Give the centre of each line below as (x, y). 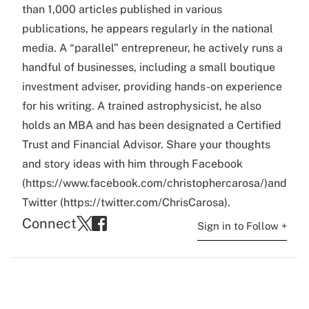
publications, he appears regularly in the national (148, 29)
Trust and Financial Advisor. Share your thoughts (146, 144)
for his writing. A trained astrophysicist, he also (142, 106)
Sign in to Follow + (242, 226)
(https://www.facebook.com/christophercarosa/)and (154, 183)
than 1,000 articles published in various (122, 9)
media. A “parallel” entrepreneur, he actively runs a (152, 48)
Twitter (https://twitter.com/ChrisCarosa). (126, 202)
